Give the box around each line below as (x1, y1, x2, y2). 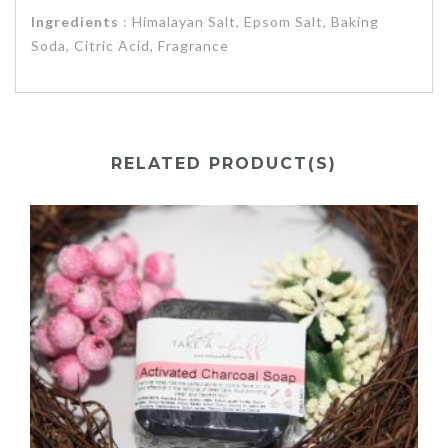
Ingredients (31, 13, 119, 31)
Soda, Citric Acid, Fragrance (31, 37, 229, 55)
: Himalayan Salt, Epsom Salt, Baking (119, 13, 379, 31)
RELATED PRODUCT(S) (111, 153, 337, 173)
